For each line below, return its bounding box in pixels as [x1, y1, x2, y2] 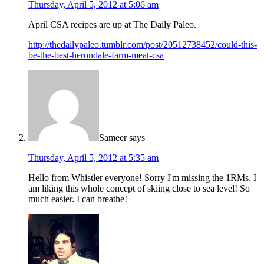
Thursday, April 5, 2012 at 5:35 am [28, 152, 159, 163]
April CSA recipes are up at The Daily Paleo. [28, 19, 196, 29]
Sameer [99, 132, 127, 143]
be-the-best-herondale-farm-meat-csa [28, 49, 164, 60]
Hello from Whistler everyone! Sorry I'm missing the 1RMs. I [28, 172, 256, 183]
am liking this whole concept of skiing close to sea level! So [28, 183, 250, 193]
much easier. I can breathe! [28, 193, 127, 204]
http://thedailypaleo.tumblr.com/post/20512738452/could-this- [28, 39, 257, 49]
